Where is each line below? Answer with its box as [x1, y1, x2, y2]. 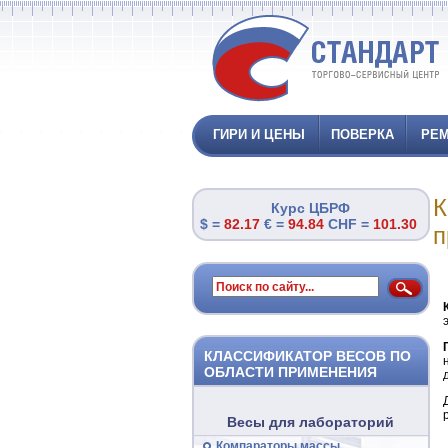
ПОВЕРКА [330, 127, 394, 142]
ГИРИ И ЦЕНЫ [212, 127, 305, 142]
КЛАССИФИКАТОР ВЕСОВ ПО [203, 348, 411, 364]
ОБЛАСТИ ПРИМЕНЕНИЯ [203, 364, 377, 380]
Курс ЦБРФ [271, 200, 350, 216]
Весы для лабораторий [227, 414, 394, 430]
